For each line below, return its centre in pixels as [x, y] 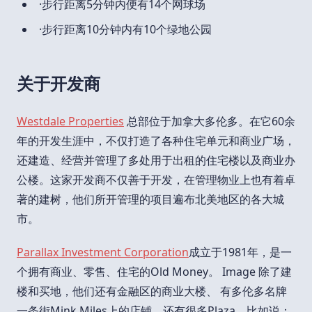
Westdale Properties [70, 121]
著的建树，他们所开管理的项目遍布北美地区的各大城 [150, 199]
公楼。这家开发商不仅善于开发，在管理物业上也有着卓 [156, 179]
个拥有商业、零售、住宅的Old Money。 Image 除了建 [154, 271]
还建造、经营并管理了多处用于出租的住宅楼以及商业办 [156, 160]
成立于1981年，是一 [240, 252]
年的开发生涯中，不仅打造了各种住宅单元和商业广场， [156, 140]
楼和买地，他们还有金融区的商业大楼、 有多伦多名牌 [152, 291]
